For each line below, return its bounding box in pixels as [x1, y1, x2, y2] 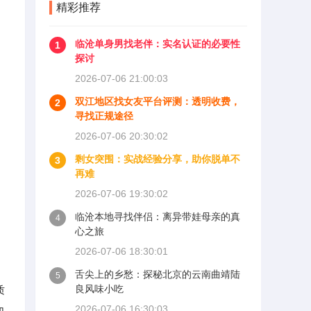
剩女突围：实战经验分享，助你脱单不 [75, 153, 240, 165]
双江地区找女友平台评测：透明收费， [75, 96, 240, 107]
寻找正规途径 [75, 110, 133, 121]
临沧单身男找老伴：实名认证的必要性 [75, 38, 240, 49]
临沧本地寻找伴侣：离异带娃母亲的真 [75, 211, 240, 222]
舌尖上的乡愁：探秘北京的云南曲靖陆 [75, 269, 240, 280]
